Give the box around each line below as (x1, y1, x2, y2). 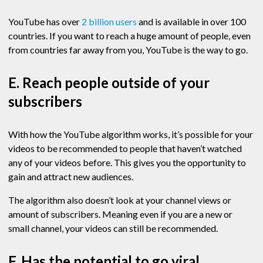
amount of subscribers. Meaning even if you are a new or (8, 208, 232, 220)
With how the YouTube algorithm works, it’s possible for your (8, 129, 253, 140)
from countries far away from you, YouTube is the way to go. (8, 44, 249, 56)
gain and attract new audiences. (8, 171, 135, 183)
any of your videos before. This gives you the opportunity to (8, 157, 246, 168)
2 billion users (82, 16, 137, 28)
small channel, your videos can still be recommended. (8, 222, 218, 234)
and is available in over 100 (137, 16, 246, 28)
